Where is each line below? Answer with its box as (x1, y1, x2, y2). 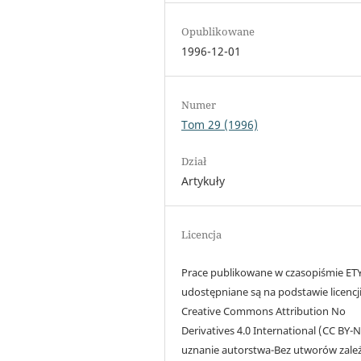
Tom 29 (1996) (181, 117, 259, 132)
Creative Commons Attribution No (181, 304, 346, 319)
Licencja (181, 227, 222, 243)
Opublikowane (181, 23, 255, 39)
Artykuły (181, 173, 226, 189)
